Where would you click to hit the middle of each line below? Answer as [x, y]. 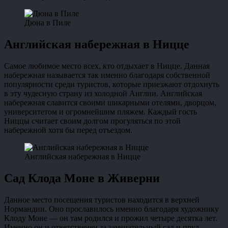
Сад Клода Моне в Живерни [82, 178]
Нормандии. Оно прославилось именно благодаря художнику [111, 209]
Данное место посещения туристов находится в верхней [102, 199]
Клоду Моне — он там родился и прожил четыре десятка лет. [111, 218]
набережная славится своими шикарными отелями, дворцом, [110, 103]
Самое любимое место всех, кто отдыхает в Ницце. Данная [107, 66]
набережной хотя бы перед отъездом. [68, 130]
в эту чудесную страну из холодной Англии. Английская [103, 94]
